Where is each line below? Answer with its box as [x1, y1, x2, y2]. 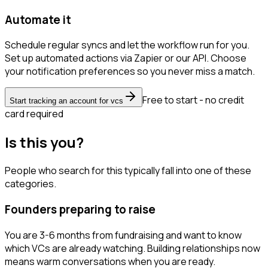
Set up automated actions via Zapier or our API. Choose [5, 51, 246, 65]
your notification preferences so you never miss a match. [5, 65, 255, 78]
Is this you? [5, 132, 84, 153]
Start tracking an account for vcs [10, 96, 123, 106]
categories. [5, 177, 56, 191]
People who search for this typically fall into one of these [5, 164, 251, 178]
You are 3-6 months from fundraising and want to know [5, 228, 242, 242]
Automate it [5, 11, 71, 28]
